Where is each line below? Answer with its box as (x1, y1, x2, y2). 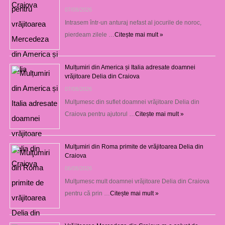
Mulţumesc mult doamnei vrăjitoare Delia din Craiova (64, 177, 209, 185)
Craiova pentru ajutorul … (64, 110, 135, 118)
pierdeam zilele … (64, 31, 115, 38)
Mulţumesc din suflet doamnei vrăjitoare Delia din (64, 98, 199, 105)
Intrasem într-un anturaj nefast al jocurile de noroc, (64, 19, 201, 26)
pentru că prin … (64, 189, 110, 197)
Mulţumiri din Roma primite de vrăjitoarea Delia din (64, 143, 203, 150)
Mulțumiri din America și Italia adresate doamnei (64, 63, 195, 71)
